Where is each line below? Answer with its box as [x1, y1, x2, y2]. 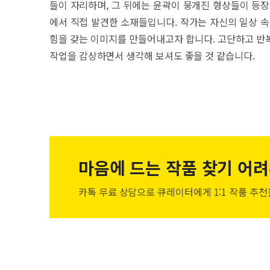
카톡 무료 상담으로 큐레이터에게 [78, 184, 212, 199]
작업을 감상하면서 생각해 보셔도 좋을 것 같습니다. [49, 48, 255, 63]
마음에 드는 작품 [78, 155, 197, 180]
